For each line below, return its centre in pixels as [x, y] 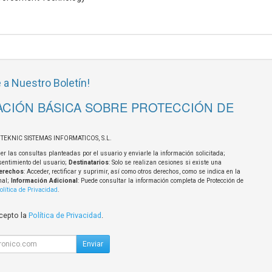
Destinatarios [88, 163]
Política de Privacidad [65, 216]
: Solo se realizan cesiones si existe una [165, 163]
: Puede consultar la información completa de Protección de [160, 181]
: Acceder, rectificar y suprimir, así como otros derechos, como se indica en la [132, 172]
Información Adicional [44, 181]
